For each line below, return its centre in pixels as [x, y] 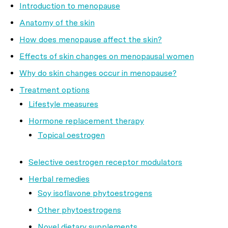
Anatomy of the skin [57, 23]
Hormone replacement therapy [86, 121]
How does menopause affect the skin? [91, 39]
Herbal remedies [59, 179]
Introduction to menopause [70, 6]
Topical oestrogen [71, 135]
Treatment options [54, 90]
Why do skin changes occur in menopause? [98, 73]
